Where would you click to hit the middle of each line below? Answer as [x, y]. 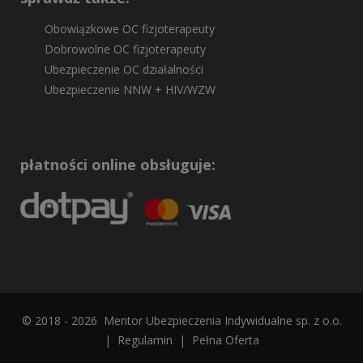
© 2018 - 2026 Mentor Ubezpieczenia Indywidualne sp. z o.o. [181, 321]
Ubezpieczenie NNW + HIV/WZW [130, 90]
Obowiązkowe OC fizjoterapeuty [130, 29]
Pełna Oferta [225, 340]
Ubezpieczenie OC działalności [124, 70]
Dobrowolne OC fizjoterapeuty [125, 49]
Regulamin [145, 340]
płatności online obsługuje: [118, 165]
